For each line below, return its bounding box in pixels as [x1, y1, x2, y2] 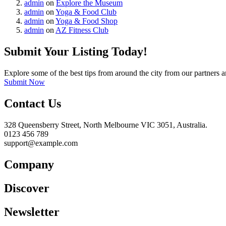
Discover [4, 181, 49, 195]
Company [4, 157, 54, 171]
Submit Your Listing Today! [4, 45, 147, 59]
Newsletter [4, 205, 60, 218]
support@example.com [4, 139, 78, 148]
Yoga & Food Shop [55, 17, 118, 26]
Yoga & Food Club [55, 8, 117, 17]
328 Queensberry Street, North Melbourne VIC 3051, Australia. [4, 121, 207, 130]
